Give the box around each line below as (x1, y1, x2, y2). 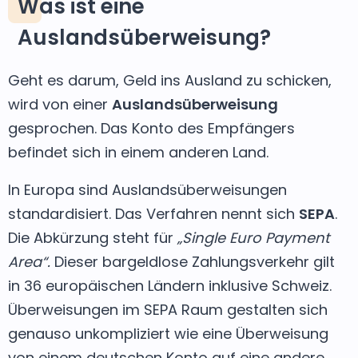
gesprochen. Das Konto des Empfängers (8, 117, 295, 138)
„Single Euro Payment (177, 227, 330, 248)
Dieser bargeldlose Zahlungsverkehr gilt (50, 251, 335, 272)
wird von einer (8, 93, 112, 114)
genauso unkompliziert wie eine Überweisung (8, 323, 328, 344)
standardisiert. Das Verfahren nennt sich (8, 203, 299, 224)
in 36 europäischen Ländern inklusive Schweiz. (8, 275, 332, 296)
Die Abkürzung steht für (8, 227, 177, 248)
